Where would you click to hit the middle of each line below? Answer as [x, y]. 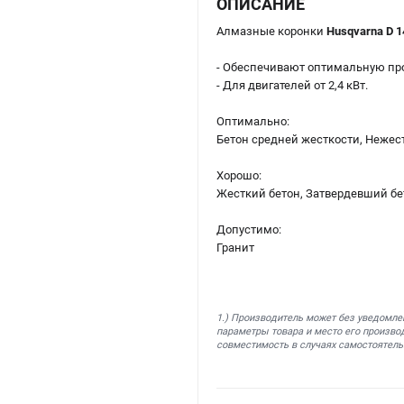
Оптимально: [253, 122]
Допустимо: [249, 230]
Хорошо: [239, 176]
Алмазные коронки [271, 32]
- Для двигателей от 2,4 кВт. [292, 86]
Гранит [235, 248]
